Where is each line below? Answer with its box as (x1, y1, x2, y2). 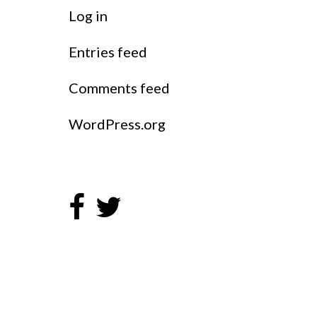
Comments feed (69, 79, 170, 96)
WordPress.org (69, 115, 166, 132)
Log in (69, 6, 108, 24)
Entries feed (69, 42, 147, 60)
